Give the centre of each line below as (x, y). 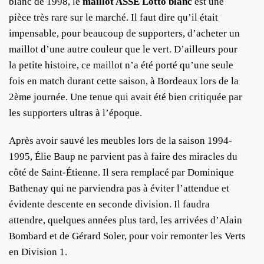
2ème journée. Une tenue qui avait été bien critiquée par (126, 97)
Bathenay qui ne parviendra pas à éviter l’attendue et (119, 188)
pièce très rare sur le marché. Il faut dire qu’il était (113, 17)
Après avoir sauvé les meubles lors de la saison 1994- (121, 140)
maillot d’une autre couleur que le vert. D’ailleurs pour (123, 49)
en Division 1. (38, 252)
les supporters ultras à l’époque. (75, 113)
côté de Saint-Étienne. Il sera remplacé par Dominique (121, 172)
